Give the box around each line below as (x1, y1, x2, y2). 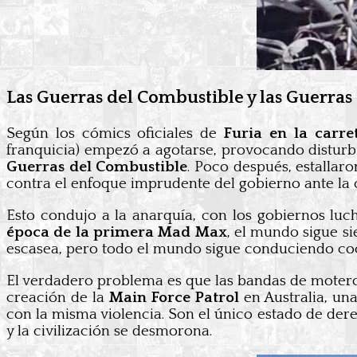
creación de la (6, 289, 109, 307)
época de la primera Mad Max (6, 224, 227, 241)
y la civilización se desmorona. (6, 323, 212, 340)
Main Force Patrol (108, 289, 244, 307)
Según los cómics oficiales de (6, 125, 225, 143)
